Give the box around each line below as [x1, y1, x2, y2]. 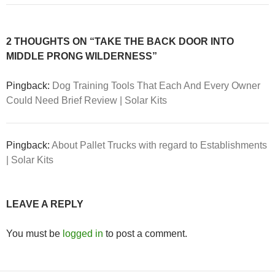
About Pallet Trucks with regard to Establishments [52, 140, 267, 150]
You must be [6, 228, 63, 239]
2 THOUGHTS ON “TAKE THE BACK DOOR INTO [6, 36, 234, 47]
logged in [63, 228, 103, 239]
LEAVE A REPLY [6, 199, 83, 209]
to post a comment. [103, 228, 187, 239]
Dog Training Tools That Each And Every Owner [52, 80, 260, 91]
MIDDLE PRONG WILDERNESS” [6, 51, 157, 61]
